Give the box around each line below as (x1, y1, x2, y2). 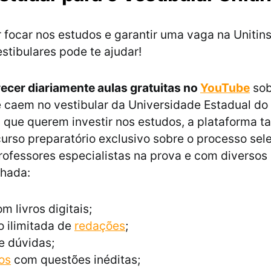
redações (74, 218, 125, 233)
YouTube (200, 80, 250, 96)
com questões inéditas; (11, 252, 140, 267)
